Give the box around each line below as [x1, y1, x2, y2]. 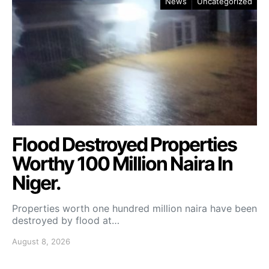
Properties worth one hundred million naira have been [12, 202, 257, 214]
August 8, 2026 [12, 237, 70, 246]
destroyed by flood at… [12, 214, 119, 226]
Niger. [12, 171, 61, 195]
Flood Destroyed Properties [12, 133, 237, 156]
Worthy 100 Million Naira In [12, 152, 232, 175]
